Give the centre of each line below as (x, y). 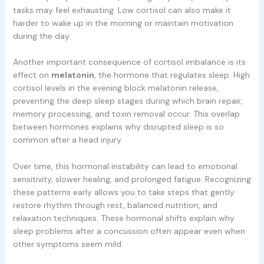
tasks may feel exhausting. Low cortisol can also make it (122, 10)
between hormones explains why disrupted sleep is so (118, 127)
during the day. (42, 36)
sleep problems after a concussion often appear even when (129, 231)
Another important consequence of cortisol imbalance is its (129, 62)
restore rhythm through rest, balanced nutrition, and (115, 205)
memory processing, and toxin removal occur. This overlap (126, 114)
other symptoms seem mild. (68, 244)
